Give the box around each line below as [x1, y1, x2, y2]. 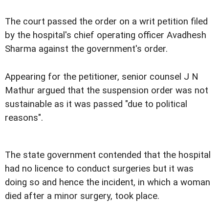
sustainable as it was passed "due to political [5, 98, 187, 109]
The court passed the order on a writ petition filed [5, 16, 208, 27]
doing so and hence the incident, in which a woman [5, 176, 210, 188]
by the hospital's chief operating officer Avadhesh [5, 30, 206, 41]
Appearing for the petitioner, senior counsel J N [5, 71, 198, 82]
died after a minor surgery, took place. [5, 190, 159, 201]
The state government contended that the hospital [5, 149, 211, 160]
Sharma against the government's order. [5, 44, 168, 55]
